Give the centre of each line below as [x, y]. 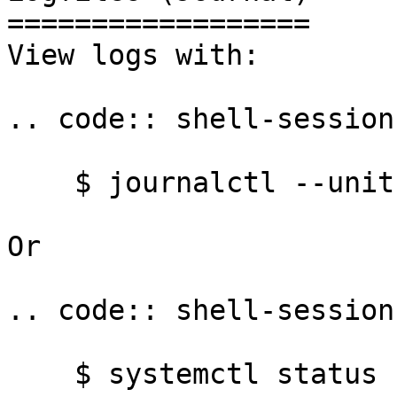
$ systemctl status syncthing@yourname [41, 374]
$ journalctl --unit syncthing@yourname [41, 183]
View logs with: [133, 55]
